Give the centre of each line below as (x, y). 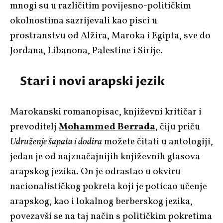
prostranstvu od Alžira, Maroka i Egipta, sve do (110, 36)
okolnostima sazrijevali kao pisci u (84, 21)
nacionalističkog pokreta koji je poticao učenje (109, 186)
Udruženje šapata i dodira (56, 142)
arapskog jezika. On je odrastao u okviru (95, 171)
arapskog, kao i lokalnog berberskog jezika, (101, 201)
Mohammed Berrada (107, 127)
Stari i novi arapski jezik (92, 81)
